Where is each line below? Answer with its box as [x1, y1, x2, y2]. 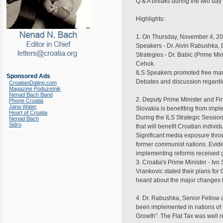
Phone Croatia [9, 98, 43, 104]
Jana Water [9, 104, 37, 110]
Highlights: [136, 15, 165, 22]
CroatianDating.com [9, 80, 57, 86]
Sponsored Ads [6, 73, 50, 80]
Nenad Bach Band [9, 92, 53, 98]
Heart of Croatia [9, 110, 47, 115]
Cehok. [136, 60, 155, 67]
